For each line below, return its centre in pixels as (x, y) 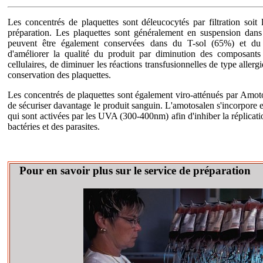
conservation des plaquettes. (60, 75)
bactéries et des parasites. (54, 127)
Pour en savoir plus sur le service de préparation (131, 171)
